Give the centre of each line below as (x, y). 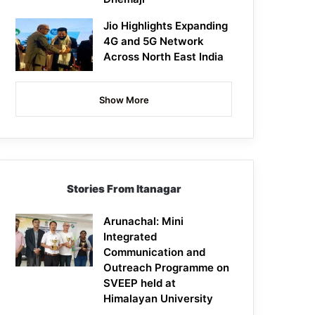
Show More (124, 100)
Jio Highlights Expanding (166, 26)
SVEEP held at (140, 283)
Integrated (130, 237)
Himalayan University (159, 299)
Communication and (155, 252)
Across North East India (164, 57)
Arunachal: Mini (144, 221)
